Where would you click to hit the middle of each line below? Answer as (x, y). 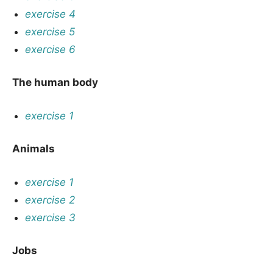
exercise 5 (50, 31)
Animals (34, 149)
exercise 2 (50, 200)
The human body (55, 82)
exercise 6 (51, 49)
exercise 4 (51, 14)
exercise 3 (51, 217)
